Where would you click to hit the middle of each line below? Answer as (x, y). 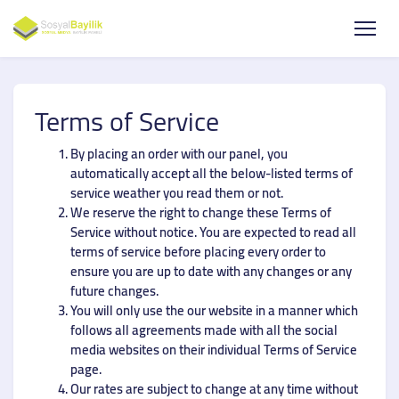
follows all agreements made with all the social (204, 330)
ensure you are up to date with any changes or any (211, 271)
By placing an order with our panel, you (179, 153)
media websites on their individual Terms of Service (214, 349)
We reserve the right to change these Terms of (201, 212)
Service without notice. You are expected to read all (213, 232)
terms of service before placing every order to (198, 251)
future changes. (114, 290)
